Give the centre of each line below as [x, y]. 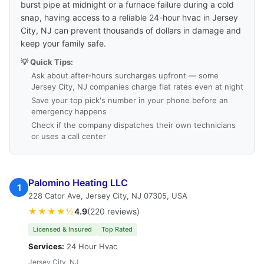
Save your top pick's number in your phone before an [130, 100]
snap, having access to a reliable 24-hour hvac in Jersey [129, 17]
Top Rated [117, 229]
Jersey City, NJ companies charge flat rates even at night [137, 87]
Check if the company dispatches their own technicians [133, 125]
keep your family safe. [63, 43]
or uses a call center [69, 136]
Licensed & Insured [62, 229]
